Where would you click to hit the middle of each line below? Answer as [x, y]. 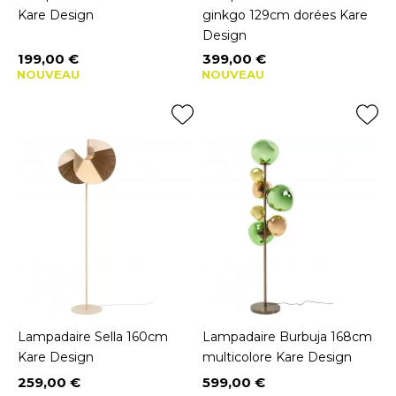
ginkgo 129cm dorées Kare [285, 15]
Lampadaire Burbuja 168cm [287, 336]
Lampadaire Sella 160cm [93, 336]
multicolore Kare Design [277, 357]
